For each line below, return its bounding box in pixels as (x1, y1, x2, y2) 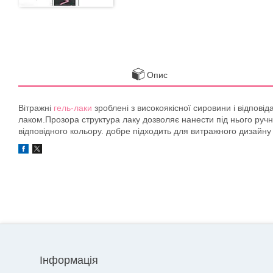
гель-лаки (54, 103, 92, 113)
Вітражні (18, 103, 54, 113)
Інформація (40, 254, 98, 267)
